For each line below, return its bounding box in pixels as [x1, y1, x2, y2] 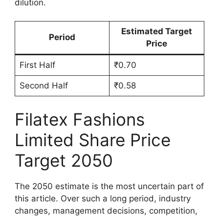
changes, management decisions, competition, [15, 205, 197, 216]
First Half [19, 60, 55, 70]
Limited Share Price [15, 129, 171, 150]
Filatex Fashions [15, 109, 145, 130]
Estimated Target [121, 26, 192, 37]
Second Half [19, 81, 68, 91]
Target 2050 [15, 150, 113, 171]
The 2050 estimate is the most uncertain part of [15, 181, 204, 191]
